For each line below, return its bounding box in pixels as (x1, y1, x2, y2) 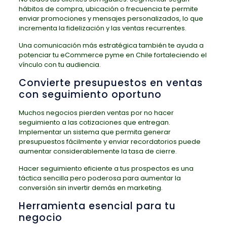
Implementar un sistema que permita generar (18, 127, 171, 137)
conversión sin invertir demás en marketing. (18, 183, 163, 193)
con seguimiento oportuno (18, 88, 162, 102)
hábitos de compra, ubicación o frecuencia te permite (18, 4, 198, 14)
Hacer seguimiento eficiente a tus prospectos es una (18, 164, 194, 174)
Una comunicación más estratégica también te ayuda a (18, 41, 204, 51)
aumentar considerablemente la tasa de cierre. (18, 146, 177, 157)
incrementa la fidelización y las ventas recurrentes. (18, 23, 186, 33)
